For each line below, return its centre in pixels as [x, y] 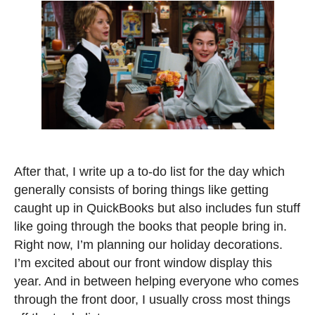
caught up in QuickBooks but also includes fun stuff [157, 208]
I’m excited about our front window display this [143, 263]
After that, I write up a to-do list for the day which [149, 171]
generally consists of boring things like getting [141, 189]
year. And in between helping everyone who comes [156, 281]
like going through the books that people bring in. [150, 226]
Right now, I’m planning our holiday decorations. [148, 244]
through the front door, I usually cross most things [152, 299]
